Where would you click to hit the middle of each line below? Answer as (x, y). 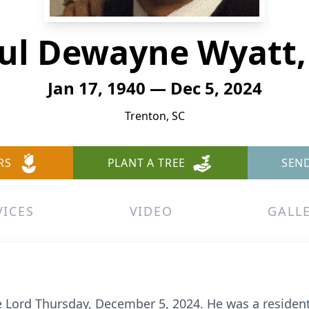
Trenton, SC (154, 116)
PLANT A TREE (147, 163)
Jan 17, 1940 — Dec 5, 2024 (154, 88)
